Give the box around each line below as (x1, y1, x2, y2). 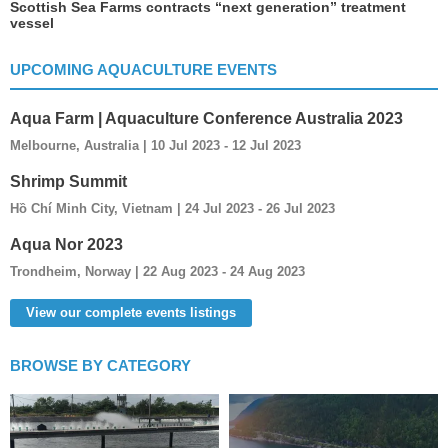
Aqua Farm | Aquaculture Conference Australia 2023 (10, 110, 403, 127)
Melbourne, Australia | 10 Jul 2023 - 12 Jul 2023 (10, 138, 301, 153)
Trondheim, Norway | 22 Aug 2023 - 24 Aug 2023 (10, 264, 305, 279)
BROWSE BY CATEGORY (10, 357, 191, 374)
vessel (10, 15, 54, 31)
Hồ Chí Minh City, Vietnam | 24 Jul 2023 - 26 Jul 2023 (10, 201, 335, 216)
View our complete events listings (26, 305, 236, 320)
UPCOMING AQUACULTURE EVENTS (10, 61, 277, 78)
